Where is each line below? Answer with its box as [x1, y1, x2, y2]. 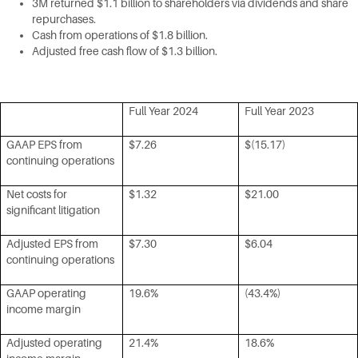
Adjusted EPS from [6, 237, 98, 251]
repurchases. [32, 13, 96, 26]
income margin [6, 303, 81, 316]
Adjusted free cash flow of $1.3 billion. [32, 45, 217, 58]
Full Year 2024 [129, 105, 198, 118]
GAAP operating [6, 287, 86, 300]
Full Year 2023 [245, 105, 314, 118]
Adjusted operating [6, 336, 102, 350]
